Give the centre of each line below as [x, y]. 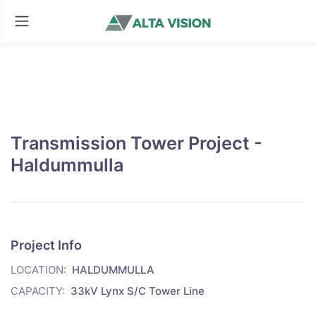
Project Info [46, 245]
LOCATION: [38, 270]
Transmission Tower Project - [136, 143]
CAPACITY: [38, 291]
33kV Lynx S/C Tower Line [138, 291]
